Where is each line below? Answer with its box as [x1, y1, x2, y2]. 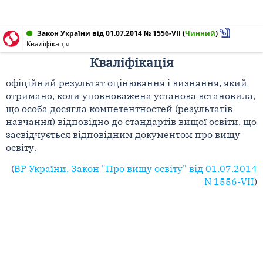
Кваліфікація [26, 39, 70, 49]
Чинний [185, 28, 215, 38]
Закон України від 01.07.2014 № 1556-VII [37, 28, 181, 38]
